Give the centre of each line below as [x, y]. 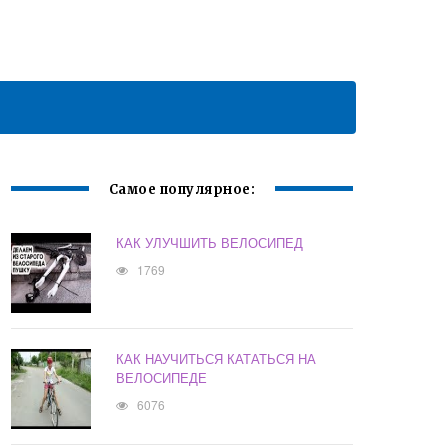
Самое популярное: [182, 190]
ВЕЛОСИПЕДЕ [162, 378]
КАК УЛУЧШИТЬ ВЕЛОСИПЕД [210, 243]
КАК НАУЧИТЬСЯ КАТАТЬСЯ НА [216, 359]
